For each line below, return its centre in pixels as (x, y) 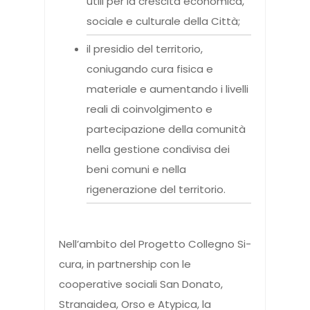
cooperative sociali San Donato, (141, 284)
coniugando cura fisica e (150, 69)
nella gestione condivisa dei (158, 149)
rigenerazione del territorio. (156, 190)
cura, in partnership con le (125, 264)
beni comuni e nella (136, 170)
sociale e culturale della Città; (163, 21)
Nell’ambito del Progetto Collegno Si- (155, 244)
